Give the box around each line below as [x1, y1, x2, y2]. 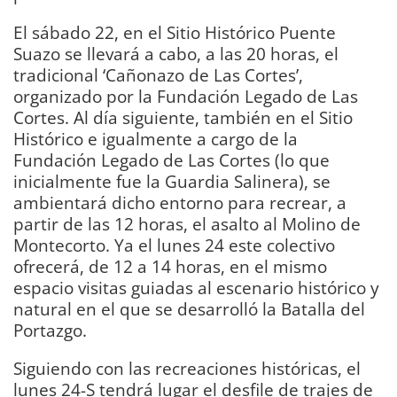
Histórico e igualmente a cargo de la [13, 126, 298, 151]
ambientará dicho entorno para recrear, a [13, 190, 346, 214]
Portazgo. [13, 317, 87, 342]
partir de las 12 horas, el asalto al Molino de [13, 211, 361, 236]
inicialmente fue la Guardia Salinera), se [13, 168, 331, 193]
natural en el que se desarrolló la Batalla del [13, 296, 365, 321]
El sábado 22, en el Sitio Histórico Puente [13, 19, 336, 44]
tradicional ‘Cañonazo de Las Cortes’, [13, 62, 303, 87]
